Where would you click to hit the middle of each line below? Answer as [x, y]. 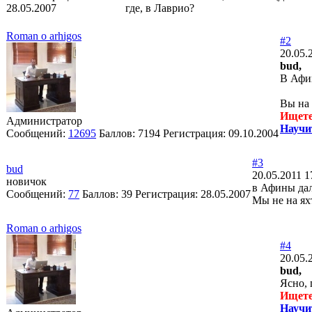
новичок [26, 181]
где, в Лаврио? [160, 8]
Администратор [44, 120]
